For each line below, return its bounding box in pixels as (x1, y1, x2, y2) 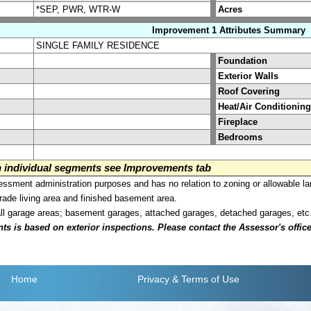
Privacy (137, 274, 169, 285)
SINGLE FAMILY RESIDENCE (36, 40, 160, 51)
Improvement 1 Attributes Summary (152, 24, 305, 35)
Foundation (218, 55, 267, 66)
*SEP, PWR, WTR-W (36, 3, 120, 15)
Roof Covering (218, 85, 280, 96)
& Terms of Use (171, 274, 239, 285)
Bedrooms (218, 131, 262, 142)
